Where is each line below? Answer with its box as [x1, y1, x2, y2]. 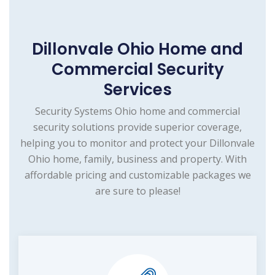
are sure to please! [95, 184, 180, 198]
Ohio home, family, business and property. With [28, 152, 247, 166]
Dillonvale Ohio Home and [32, 38, 243, 61]
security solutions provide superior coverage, [33, 120, 242, 134]
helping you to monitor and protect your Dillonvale [20, 136, 255, 150]
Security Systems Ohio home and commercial [35, 104, 240, 118]
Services [103, 79, 172, 101]
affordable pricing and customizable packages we [24, 168, 251, 182]
